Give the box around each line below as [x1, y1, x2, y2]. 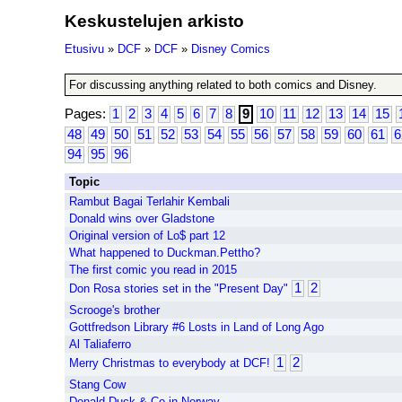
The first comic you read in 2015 [69, 263, 237, 276]
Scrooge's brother [69, 303, 160, 317]
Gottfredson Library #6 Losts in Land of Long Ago [69, 320, 324, 334]
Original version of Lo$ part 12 [69, 229, 225, 242]
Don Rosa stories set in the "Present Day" [69, 282, 288, 295]
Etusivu [65, 42, 104, 56]
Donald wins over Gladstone [69, 212, 214, 225]
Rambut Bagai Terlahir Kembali [69, 195, 230, 208]
